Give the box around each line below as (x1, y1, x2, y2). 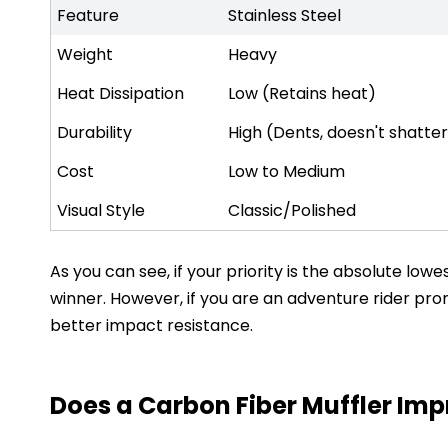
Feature (57, 3, 120, 27)
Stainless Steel (228, 3, 342, 27)
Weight (57, 42, 114, 66)
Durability (57, 120, 133, 144)
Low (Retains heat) (228, 81, 377, 105)
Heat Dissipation (57, 81, 185, 105)
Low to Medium (228, 159, 346, 183)
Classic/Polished (228, 198, 357, 222)
